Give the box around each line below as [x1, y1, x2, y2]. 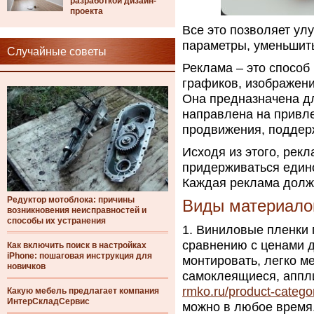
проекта [70, 6, 103, 16]
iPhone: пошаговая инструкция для [7, 251, 152, 261]
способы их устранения [7, 216, 106, 226]
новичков [7, 261, 46, 271]
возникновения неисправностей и [7, 205, 146, 215]
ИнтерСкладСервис [7, 296, 90, 306]
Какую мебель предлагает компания [7, 286, 159, 296]
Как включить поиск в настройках [7, 240, 146, 250]
